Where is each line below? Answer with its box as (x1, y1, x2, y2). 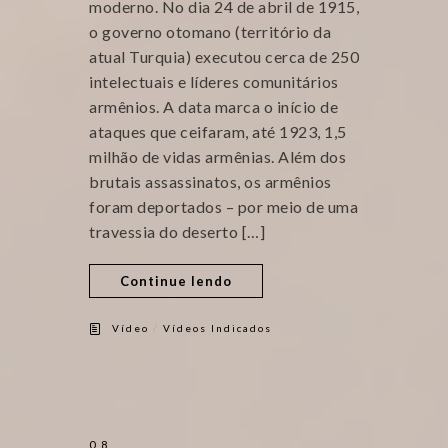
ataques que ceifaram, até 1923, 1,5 (89, 122, 347, 141)
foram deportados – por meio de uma (89, 197, 358, 216)
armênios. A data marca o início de (89, 97, 338, 116)
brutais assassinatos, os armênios (89, 172, 332, 191)
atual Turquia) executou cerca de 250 (89, 47, 359, 66)
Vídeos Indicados (163, 322, 272, 334)
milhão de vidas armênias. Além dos (89, 147, 346, 166)
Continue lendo (120, 273, 232, 289)
